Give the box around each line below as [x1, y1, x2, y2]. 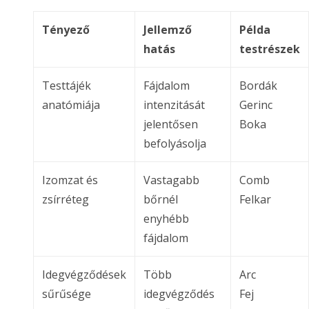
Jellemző [143, 21, 192, 37]
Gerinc [239, 97, 272, 112]
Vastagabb [143, 172, 199, 188]
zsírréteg [42, 191, 89, 207]
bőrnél [143, 191, 178, 207]
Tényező [42, 21, 90, 37]
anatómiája [42, 97, 100, 112]
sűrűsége [42, 286, 91, 301]
